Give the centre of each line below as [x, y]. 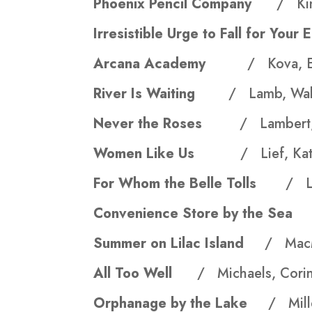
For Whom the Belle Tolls [190, 184]
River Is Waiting [161, 94]
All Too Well [146, 274]
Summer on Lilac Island [179, 244]
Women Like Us [167, 154]
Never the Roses [167, 124]
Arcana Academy [171, 64]
